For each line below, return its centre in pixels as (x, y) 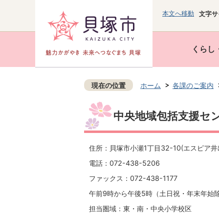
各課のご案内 (193, 86)
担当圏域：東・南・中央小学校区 (140, 209)
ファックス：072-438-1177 (133, 178)
